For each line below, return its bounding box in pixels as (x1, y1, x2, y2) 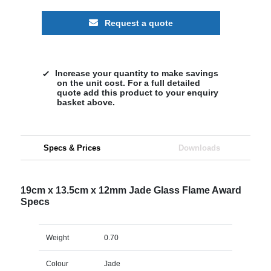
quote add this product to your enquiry (56, 87, 218, 97)
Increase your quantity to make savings (54, 68, 218, 78)
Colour (45, 259, 68, 268)
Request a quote (102, 18, 173, 28)
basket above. (56, 97, 115, 107)
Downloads (178, 143, 220, 152)
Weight (45, 233, 69, 242)
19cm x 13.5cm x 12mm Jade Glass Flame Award (20, 184, 241, 195)
